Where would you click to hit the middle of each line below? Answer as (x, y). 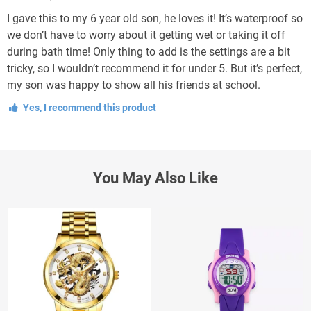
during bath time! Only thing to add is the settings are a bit (149, 51)
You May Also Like (155, 178)
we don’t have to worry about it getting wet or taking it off (146, 35)
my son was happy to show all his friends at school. (134, 85)
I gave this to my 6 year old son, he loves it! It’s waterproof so (155, 18)
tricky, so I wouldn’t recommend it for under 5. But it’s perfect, (154, 68)
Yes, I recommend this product (88, 107)
